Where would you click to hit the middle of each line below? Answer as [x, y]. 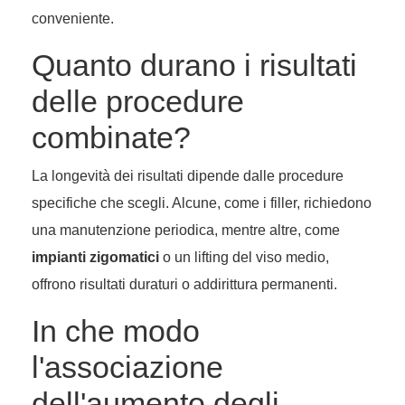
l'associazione [127, 367]
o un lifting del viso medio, [244, 258]
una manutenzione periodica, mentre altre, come [186, 231]
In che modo [116, 331]
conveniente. [73, 19]
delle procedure [138, 102]
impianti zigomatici [95, 258]
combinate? [111, 138]
